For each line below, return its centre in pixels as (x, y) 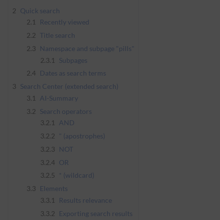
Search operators (66, 111)
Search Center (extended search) (69, 86)
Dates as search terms (73, 73)
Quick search (40, 10)
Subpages (73, 60)
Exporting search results (96, 213)
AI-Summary (59, 98)
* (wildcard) (77, 175)
